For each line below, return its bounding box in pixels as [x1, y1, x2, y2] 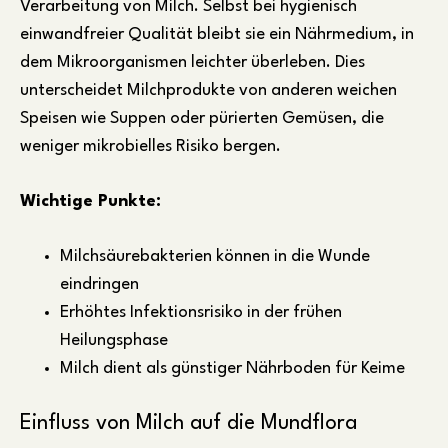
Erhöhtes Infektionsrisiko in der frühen [60, 303, 342, 321]
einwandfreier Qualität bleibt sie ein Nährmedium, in [20, 25, 414, 43]
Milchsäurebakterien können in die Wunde [60, 247, 370, 265]
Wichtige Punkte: [20, 192, 161, 210]
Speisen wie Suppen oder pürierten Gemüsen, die [20, 109, 384, 127]
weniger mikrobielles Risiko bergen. [20, 137, 281, 155]
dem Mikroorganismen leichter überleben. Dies [20, 53, 365, 71]
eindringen [60, 275, 139, 293]
